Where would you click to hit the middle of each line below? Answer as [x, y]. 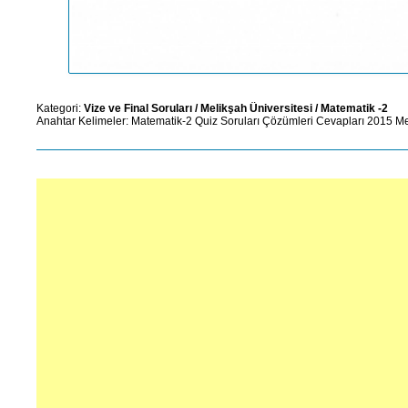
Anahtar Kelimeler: [84, 122]
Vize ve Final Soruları [138, 109]
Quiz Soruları [227, 122]
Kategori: [60, 109]
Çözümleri [288, 122]
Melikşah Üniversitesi [256, 109]
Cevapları [340, 122]
